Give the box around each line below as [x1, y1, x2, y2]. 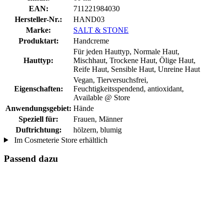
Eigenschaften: [14, 84, 63, 93]
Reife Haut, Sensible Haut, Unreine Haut [73, 65, 200, 73]
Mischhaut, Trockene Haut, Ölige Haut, [73, 56, 196, 65]
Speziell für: [19, 114, 58, 123]
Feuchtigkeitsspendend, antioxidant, [73, 84, 184, 93]
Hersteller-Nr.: [15, 15, 62, 23]
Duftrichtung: [15, 125, 62, 134]
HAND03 [73, 15, 105, 23]
